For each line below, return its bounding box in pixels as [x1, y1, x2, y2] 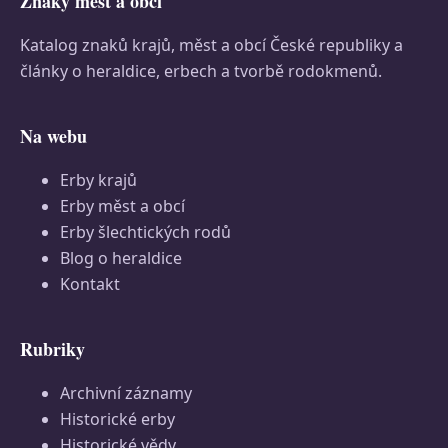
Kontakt [60, 273, 120, 295]
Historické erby [60, 408, 175, 430]
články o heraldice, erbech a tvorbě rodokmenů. [20, 60, 382, 82]
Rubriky [20, 336, 85, 362]
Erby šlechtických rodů [60, 221, 231, 243]
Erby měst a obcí [60, 195, 185, 217]
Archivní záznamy [60, 382, 192, 404]
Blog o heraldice [60, 247, 182, 269]
